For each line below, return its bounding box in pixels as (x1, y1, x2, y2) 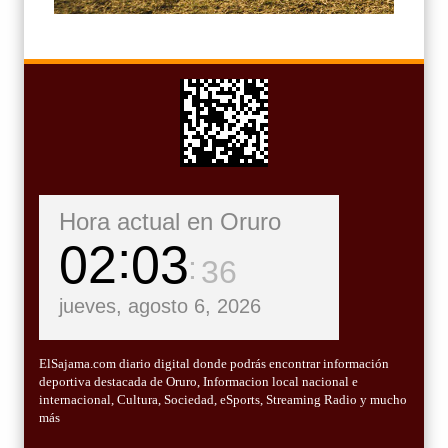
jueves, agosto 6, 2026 (59, 295, 261, 318)
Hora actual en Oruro (59, 208, 281, 236)
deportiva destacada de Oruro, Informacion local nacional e (39, 374, 358, 390)
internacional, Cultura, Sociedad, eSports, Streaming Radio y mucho (39, 392, 407, 408)
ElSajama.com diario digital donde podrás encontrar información (39, 356, 389, 372)
